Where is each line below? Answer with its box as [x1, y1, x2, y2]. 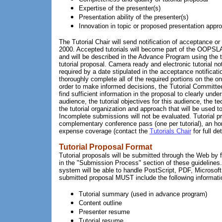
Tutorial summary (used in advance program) [78, 190, 207, 198]
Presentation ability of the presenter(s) [78, 13, 188, 21]
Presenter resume [78, 208, 130, 216]
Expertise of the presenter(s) [78, 4, 161, 12]
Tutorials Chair [149, 127, 191, 135]
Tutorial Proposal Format [58, 143, 152, 151]
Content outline [78, 199, 122, 207]
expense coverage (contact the [58, 127, 150, 135]
